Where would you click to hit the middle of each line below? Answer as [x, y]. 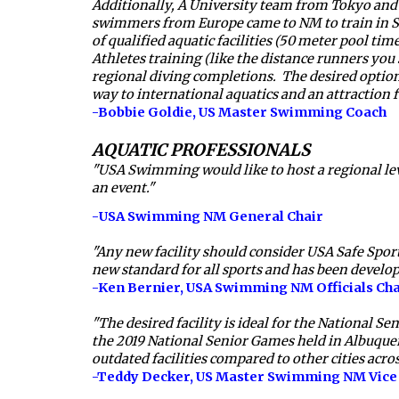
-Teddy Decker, [143, 376]
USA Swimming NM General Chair [211, 216]
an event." [122, 187]
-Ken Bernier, [138, 287]
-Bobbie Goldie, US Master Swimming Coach [239, 112]
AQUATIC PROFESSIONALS [200, 150]
